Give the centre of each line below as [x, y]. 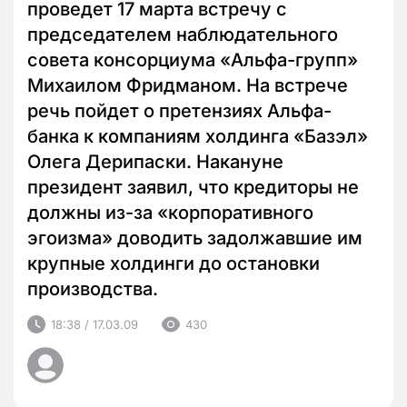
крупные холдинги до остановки [174, 264]
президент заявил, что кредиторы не [193, 188]
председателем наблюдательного [183, 35]
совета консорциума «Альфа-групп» [193, 60]
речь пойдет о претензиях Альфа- [179, 111]
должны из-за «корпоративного [170, 213]
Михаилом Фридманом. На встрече [188, 86]
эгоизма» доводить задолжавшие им [195, 238]
